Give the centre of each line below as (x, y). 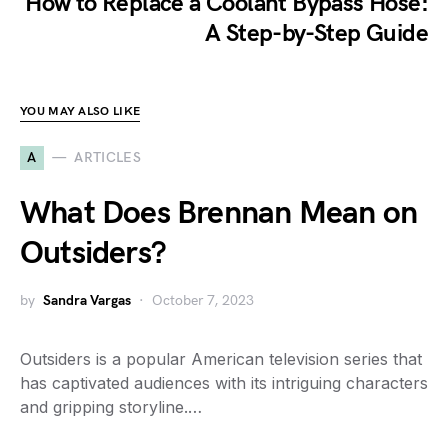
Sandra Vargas (87, 300)
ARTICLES (108, 158)
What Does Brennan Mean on (219, 213)
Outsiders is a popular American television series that (221, 358)
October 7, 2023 (203, 300)
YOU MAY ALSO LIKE (80, 111)
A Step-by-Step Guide (316, 33)
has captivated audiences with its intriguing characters (224, 382)
